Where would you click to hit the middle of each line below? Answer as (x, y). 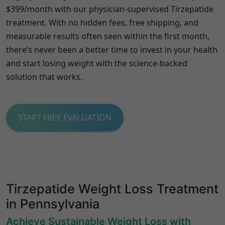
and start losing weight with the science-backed (97, 63)
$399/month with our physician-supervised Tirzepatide (110, 9)
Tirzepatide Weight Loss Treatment (112, 189)
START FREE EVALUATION (65, 118)
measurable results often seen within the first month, (108, 36)
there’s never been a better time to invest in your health (112, 50)
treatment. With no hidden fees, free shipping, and (102, 23)
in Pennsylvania (53, 204)
